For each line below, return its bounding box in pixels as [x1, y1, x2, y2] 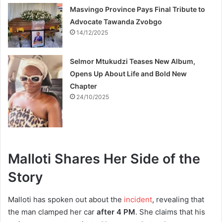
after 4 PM [97, 207, 135, 217]
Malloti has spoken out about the [8, 194, 124, 204]
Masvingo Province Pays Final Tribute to [70, 4, 206, 13]
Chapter [70, 81, 98, 90]
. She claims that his [135, 207, 205, 217]
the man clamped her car [8, 207, 97, 217]
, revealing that [152, 194, 204, 204]
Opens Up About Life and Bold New [70, 69, 187, 78]
